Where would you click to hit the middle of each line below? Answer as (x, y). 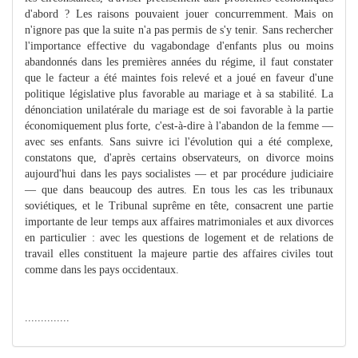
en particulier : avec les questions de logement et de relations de (179, 237)
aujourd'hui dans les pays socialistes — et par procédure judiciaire (179, 173)
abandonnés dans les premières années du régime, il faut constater (179, 62)
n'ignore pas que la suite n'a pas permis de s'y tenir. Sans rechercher (179, 30)
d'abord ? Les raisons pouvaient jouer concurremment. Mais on (179, 14)
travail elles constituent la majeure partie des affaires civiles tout (179, 253)
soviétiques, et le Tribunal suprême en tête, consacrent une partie (179, 205)
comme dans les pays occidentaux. (102, 269)
